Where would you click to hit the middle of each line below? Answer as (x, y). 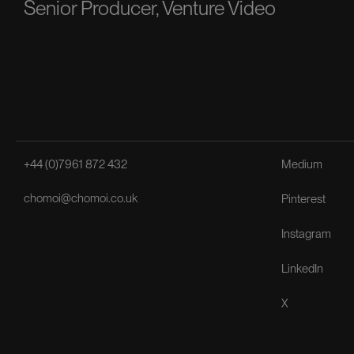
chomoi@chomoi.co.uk (80, 198)
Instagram (306, 234)
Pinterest (303, 199)
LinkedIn (302, 269)
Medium (301, 164)
